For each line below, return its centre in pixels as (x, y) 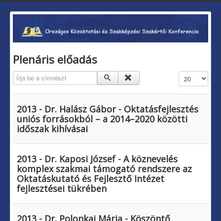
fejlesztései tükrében (62, 189)
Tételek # (192, 75)
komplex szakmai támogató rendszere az (104, 169)
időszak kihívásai (52, 129)
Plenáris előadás (55, 59)
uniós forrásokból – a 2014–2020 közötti (102, 119)
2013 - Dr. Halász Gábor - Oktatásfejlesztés (108, 109)
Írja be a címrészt (39, 75)
